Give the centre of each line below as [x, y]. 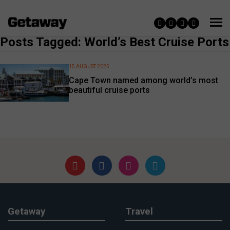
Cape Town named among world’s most [144, 81]
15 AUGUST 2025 [89, 66]
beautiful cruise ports [110, 90]
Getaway [27, 211]
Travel [139, 211]
